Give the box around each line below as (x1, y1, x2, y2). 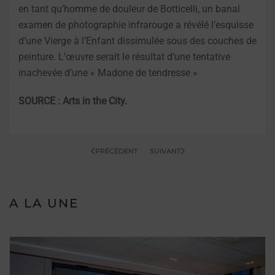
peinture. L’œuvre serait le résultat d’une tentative (18, 50, 230, 63)
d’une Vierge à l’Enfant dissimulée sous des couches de (18, 34, 257, 47)
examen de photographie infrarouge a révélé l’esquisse (18, 18, 254, 31)
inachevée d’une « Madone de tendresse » (18, 66, 198, 79)
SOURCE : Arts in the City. (18, 95, 127, 107)
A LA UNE (9, 195, 79, 211)
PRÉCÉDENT (95, 146, 137, 155)
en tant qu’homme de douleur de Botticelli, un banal (18, 2, 240, 15)
